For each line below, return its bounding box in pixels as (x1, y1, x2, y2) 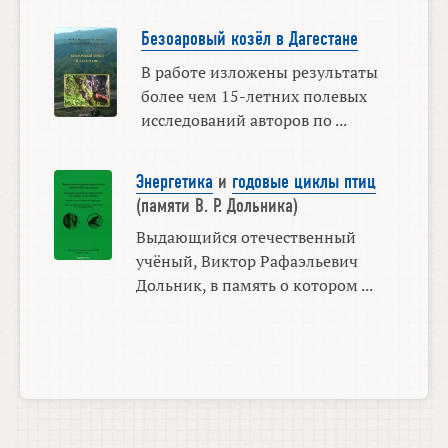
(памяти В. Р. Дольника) (135, 195, 298, 218)
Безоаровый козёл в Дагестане (140, 27, 358, 50)
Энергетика (135, 171, 213, 194)
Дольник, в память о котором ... (135, 274, 373, 297)
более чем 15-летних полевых (140, 84, 367, 107)
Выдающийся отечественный (135, 226, 356, 249)
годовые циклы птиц (231, 171, 376, 194)
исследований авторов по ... (140, 108, 347, 131)
